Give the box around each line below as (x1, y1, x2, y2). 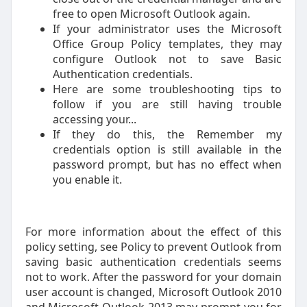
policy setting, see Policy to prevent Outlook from (25, 238, 282, 254)
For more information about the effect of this (25, 223, 282, 239)
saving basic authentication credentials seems (25, 254, 282, 269)
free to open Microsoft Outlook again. (52, 5, 250, 21)
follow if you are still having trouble (52, 96, 282, 112)
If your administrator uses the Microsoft (52, 21, 282, 36)
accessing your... (52, 111, 136, 127)
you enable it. (52, 171, 122, 187)
